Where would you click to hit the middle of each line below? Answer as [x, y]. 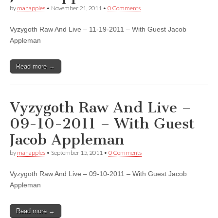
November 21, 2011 [76, 8]
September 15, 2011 [77, 153]
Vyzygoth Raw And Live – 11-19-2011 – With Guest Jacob [98, 29]
